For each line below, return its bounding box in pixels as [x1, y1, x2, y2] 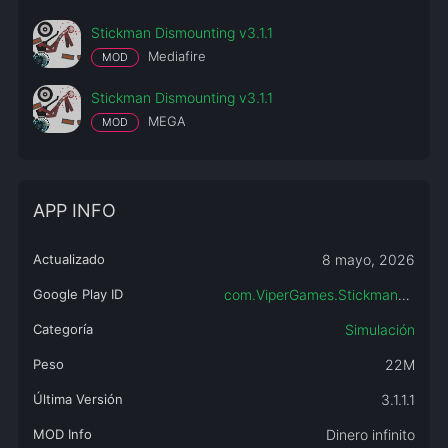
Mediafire [143, 48, 206, 64]
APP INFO [32, 200, 116, 221]
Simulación [344, 321, 415, 338]
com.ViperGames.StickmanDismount [397, 286, 410, 303]
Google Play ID [32, 286, 123, 302]
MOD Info [32, 426, 92, 442]
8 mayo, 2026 [321, 251, 415, 268]
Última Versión [32, 391, 123, 407]
